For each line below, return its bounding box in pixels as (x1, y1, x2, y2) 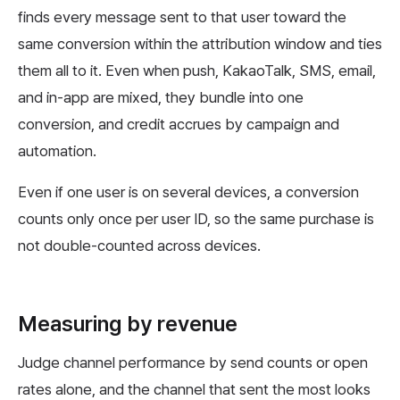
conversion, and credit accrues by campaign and (18, 114, 339, 133)
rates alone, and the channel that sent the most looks (18, 379, 371, 398)
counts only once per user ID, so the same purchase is (18, 209, 374, 228)
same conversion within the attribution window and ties (18, 34, 382, 53)
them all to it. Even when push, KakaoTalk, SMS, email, (18, 61, 376, 79)
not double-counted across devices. (18, 236, 261, 254)
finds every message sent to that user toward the (18, 7, 346, 26)
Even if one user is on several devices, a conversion (18, 182, 359, 201)
